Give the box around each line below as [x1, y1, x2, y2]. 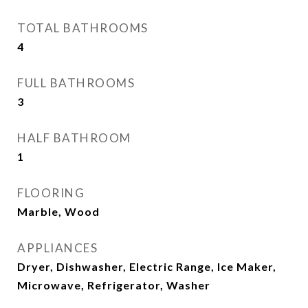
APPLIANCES [17, 241, 98, 255]
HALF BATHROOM [17, 131, 131, 145]
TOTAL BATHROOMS [17, 21, 148, 35]
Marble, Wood [17, 205, 100, 218]
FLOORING [17, 186, 85, 200]
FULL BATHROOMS [17, 76, 135, 90]
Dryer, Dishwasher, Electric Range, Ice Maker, [17, 260, 276, 273]
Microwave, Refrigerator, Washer [17, 278, 210, 291]
